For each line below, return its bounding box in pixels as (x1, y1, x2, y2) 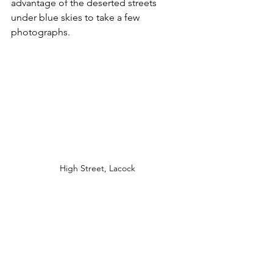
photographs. (11, 26, 73, 38)
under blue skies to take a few (11, 11, 142, 23)
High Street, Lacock (60, 163, 135, 174)
